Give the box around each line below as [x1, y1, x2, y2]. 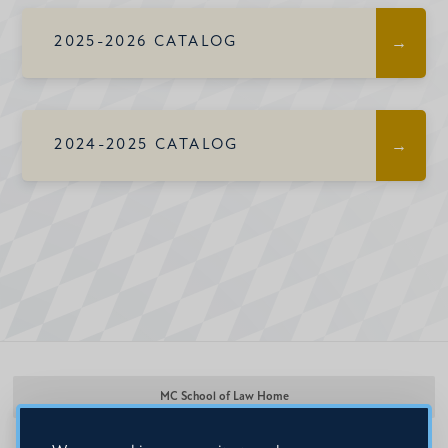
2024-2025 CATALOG [54, 136, 239, 153]
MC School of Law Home [159, 390, 289, 403]
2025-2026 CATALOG [54, 34, 238, 51]
